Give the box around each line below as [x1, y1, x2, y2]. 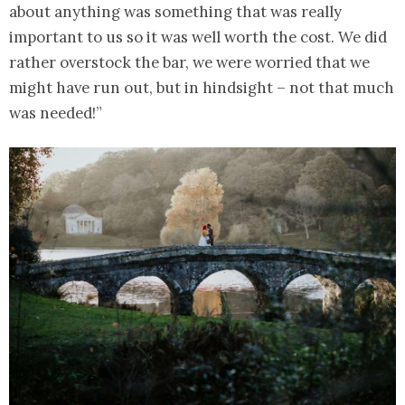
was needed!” [9, 103, 102, 124]
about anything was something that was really [9, 2, 342, 23]
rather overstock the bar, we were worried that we [9, 52, 370, 73]
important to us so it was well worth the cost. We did [9, 27, 387, 48]
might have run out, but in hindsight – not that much [9, 78, 394, 99]
